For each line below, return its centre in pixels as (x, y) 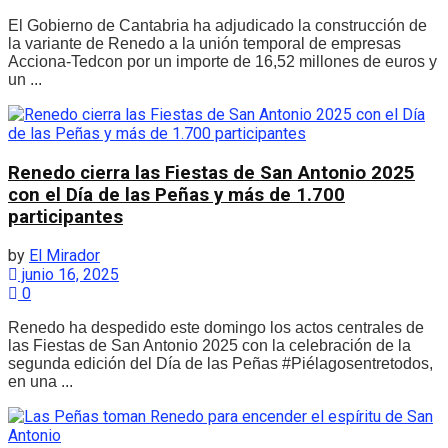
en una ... (40, 382)
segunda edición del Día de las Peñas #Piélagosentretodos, (220, 364)
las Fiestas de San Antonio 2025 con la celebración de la (209, 346)
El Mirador (64, 256)
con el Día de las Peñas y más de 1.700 (176, 194)
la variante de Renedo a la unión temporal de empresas (204, 43)
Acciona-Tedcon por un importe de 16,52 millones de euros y (222, 61)
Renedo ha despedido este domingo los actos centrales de (216, 328)
